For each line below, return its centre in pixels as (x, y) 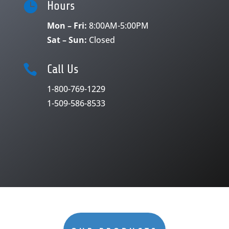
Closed (102, 40)
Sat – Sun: (67, 40)
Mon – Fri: (67, 25)
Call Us (63, 69)
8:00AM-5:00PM (119, 25)
